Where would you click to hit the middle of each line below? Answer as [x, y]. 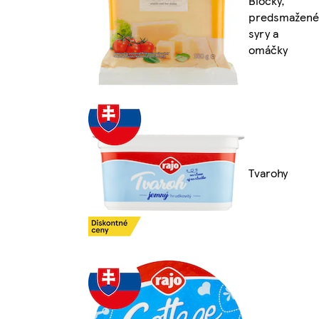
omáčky [268, 50]
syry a [263, 33]
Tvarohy [268, 172]
